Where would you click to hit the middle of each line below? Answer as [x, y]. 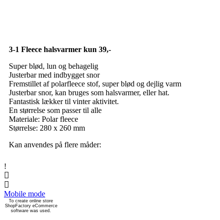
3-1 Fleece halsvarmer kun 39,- [60, 49]
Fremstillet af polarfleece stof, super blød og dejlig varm [95, 83]
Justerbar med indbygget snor [54, 75]
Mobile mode [25, 193]
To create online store [31, 201]
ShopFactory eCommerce [31, 206]
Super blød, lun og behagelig [54, 66]
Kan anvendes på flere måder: [55, 144]
